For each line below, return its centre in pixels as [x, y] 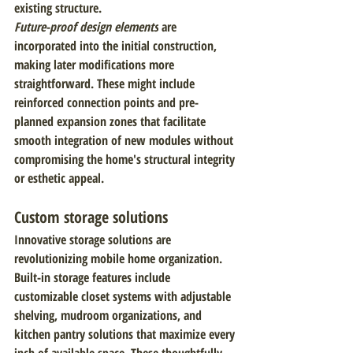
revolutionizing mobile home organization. [120, 258]
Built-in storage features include [94, 277]
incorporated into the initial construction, [117, 46]
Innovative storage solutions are [94, 240]
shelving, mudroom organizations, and [110, 315]
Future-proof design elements [86, 27]
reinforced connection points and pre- [106, 102]
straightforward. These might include [106, 84]
